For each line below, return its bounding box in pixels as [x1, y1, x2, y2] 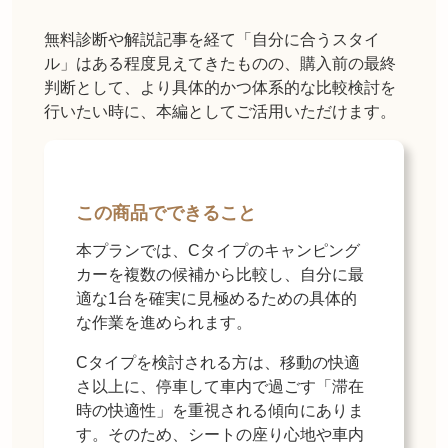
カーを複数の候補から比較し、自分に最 [76, 266, 364, 284]
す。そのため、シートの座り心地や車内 [76, 426, 364, 444]
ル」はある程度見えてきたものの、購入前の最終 [44, 55, 396, 73]
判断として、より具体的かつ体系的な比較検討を [44, 79, 396, 97]
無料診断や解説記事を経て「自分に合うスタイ [44, 31, 380, 49]
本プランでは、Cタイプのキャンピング [76, 242, 360, 260]
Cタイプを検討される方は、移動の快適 [76, 354, 360, 372]
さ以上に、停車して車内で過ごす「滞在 [76, 378, 364, 396]
